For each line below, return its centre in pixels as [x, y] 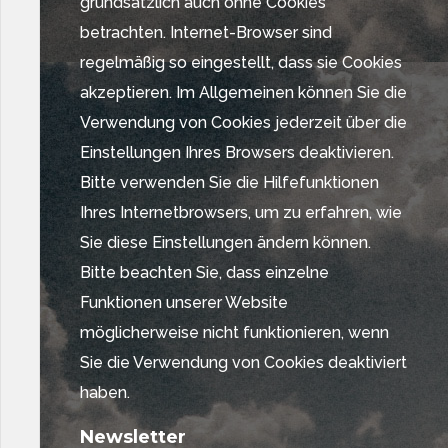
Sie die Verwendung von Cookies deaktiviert [243, 362]
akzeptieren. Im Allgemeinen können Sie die [243, 92]
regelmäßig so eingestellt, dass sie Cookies [241, 62]
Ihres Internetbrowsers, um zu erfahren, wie [241, 212]
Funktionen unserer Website [184, 302]
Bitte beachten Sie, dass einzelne [204, 272]
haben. [105, 392]
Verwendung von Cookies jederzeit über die [243, 122]
